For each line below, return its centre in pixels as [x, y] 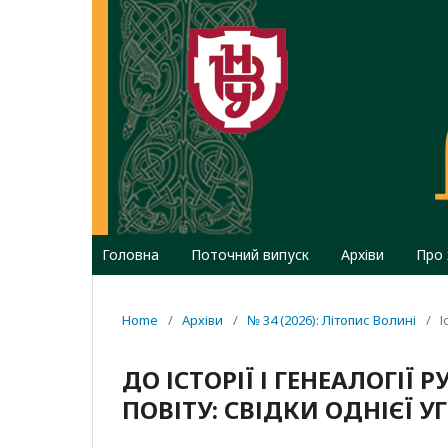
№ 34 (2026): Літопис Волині [331, 320]
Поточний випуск [250, 254]
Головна [130, 254]
